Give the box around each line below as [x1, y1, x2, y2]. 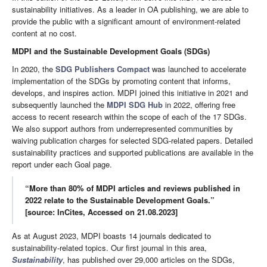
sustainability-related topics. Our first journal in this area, [12, 242, 207, 254]
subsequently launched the [12, 99, 107, 111]
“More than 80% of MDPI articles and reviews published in [25, 182, 240, 194]
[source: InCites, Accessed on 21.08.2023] [25, 206, 178, 218]
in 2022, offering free [163, 99, 235, 111]
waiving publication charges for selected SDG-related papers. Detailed [12, 135, 253, 147]
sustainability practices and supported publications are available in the [12, 147, 253, 159]
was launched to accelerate [150, 63, 246, 75]
